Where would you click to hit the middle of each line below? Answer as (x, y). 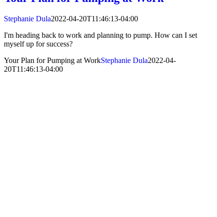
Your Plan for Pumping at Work (52, 60)
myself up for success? (39, 44)
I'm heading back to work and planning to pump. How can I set (101, 35)
